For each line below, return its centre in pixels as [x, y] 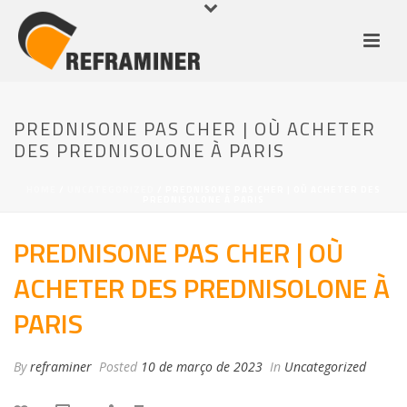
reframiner [61, 367]
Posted [118, 367]
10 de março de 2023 [202, 367]
